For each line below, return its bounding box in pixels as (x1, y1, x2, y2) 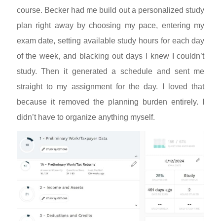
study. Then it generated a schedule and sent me (16, 67, 205, 75)
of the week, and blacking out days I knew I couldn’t (16, 51, 205, 60)
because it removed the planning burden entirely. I (16, 97, 205, 106)
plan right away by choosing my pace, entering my (16, 21, 205, 30)
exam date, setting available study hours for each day (16, 36, 205, 45)
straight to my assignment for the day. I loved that (16, 82, 205, 91)
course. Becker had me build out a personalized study (16, 5, 205, 14)
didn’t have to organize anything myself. (16, 112, 155, 121)
